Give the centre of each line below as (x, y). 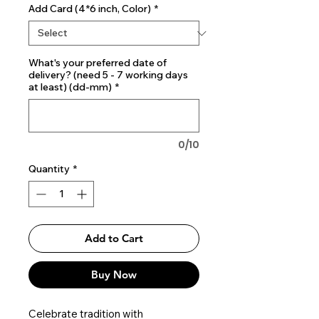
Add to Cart (114, 238)
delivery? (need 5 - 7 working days (108, 75)
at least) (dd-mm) (70, 87)
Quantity (49, 169)
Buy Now (114, 274)
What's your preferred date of (98, 63)
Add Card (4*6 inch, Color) (90, 9)
